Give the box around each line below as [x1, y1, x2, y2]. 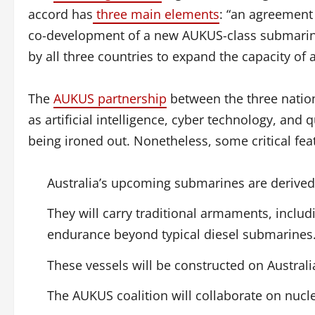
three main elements [93, 5, 219, 22]
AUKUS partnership [53, 89, 167, 107]
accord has [28, 5, 93, 22]
